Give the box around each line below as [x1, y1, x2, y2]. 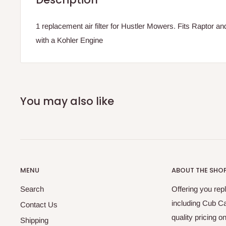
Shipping [20, 215, 48, 224]
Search [20, 184, 44, 193]
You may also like [20, 94, 114, 109]
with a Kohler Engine [36, 36, 103, 45]
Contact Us [20, 200, 58, 209]
